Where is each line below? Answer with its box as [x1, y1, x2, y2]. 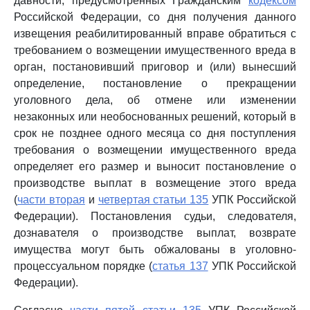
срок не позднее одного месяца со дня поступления [14, 127, 296, 139]
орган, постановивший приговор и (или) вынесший [14, 61, 296, 73]
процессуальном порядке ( [14, 260, 153, 272]
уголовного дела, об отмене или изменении [14, 94, 296, 106]
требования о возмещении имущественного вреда [14, 144, 296, 156]
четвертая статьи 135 [98, 194, 209, 206]
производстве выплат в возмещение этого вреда [14, 177, 296, 189]
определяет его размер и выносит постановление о [14, 161, 296, 172]
